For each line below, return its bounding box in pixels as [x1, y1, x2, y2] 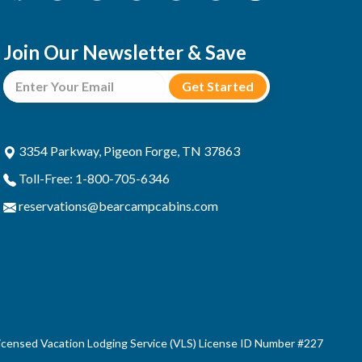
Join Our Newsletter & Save [3, 40, 246, 64]
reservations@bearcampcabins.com [16, 198, 218, 213]
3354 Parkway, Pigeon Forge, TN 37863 [16, 143, 240, 158]
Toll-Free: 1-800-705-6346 [16, 170, 170, 186]
